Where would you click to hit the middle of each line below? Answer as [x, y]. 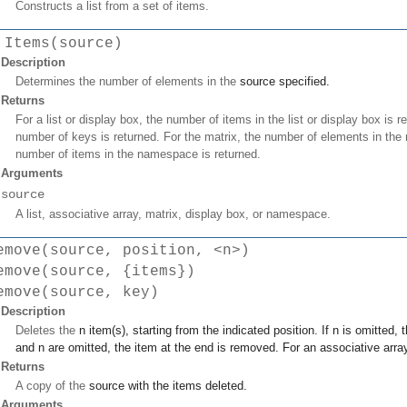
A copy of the [52, 385]
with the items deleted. [186, 385]
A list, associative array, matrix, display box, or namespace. [173, 213]
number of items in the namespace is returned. [138, 154]
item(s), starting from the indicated [179, 330]
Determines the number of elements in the [128, 81]
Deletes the [47, 330]
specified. [303, 81]
